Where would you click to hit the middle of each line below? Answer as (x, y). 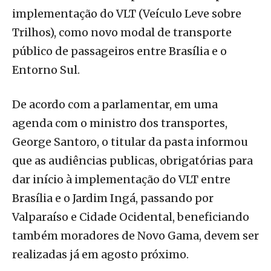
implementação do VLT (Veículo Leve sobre (127, 14)
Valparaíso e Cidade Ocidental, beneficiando (131, 217)
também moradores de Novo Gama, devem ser (135, 236)
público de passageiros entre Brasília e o (119, 51)
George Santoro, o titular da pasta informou (130, 142)
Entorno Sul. (46, 70)
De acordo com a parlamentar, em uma (115, 104)
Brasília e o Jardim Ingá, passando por (113, 198)
